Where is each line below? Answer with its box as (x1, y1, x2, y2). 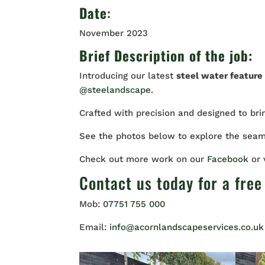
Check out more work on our (79, 154, 208, 164)
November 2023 (79, 28, 148, 38)
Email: (79, 222, 110, 232)
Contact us (79, 171, 153, 195)
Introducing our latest (79, 70, 177, 81)
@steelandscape (79, 85, 151, 95)
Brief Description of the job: (79, 46, 257, 66)
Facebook (207, 154, 252, 164)
